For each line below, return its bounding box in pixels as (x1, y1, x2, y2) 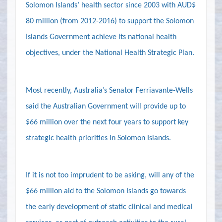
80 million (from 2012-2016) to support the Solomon (26, 17, 194, 26)
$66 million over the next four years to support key (26, 118, 188, 126)
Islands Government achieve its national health (26, 33, 176, 42)
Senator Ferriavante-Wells (109, 86, 193, 95)
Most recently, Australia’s (26, 86, 109, 95)
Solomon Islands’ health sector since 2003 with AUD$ (26, 1, 196, 10)
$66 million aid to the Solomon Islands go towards (26, 187, 186, 195)
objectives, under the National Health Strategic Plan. (26, 49, 194, 57)
